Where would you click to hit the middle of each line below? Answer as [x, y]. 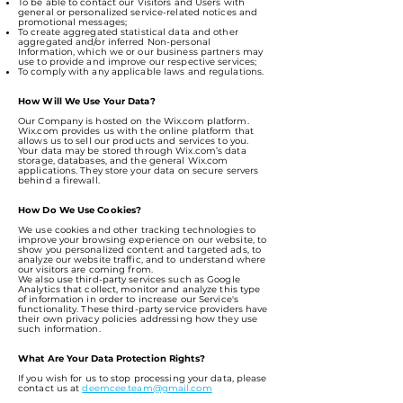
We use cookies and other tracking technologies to [137, 229]
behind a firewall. [59, 180]
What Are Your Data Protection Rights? [112, 358]
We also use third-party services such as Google [129, 279]
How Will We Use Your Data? [87, 101]
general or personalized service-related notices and [138, 12]
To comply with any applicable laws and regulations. [141, 71]
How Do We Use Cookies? [80, 210]
